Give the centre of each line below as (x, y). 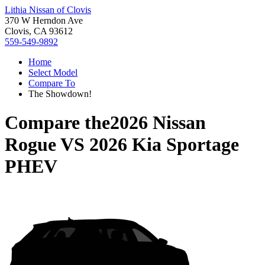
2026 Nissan (158, 123)
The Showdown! (60, 94)
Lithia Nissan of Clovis (48, 10)
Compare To (52, 83)
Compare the (57, 123)
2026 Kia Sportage (164, 145)
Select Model (53, 72)
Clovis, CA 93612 (39, 31)
